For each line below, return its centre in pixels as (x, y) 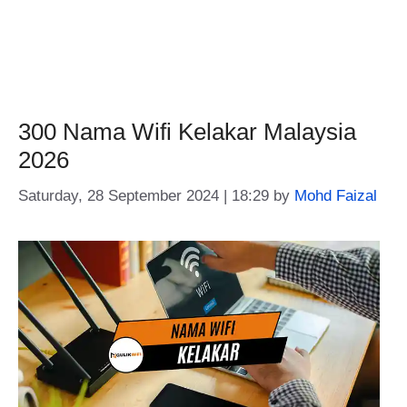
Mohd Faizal (336, 195)
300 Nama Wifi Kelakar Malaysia (187, 132)
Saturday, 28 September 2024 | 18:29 (144, 195)
